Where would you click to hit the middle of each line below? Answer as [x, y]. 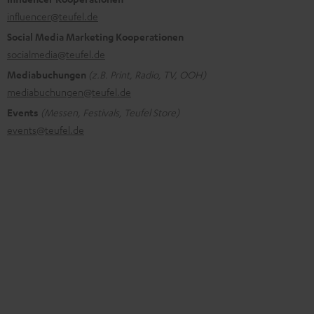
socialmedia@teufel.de [56, 54]
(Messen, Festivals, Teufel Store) [110, 112]
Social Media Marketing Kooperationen [95, 36]
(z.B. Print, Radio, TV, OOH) [147, 74]
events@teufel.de [46, 129]
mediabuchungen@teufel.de [69, 91]
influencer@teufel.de [53, 16]
